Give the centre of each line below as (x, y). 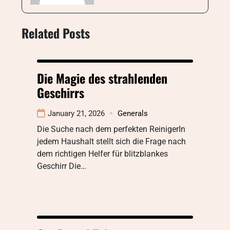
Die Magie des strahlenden (102, 78)
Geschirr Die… (62, 166)
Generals (133, 113)
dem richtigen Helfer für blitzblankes (102, 154)
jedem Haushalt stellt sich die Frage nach (111, 141)
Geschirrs (61, 92)
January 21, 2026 (76, 113)
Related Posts (56, 33)
